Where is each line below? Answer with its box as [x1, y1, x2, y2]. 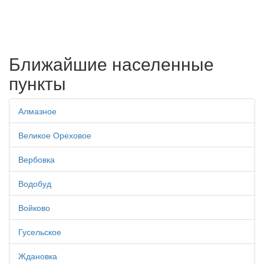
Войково [18, 202, 50, 214]
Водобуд [18, 177, 51, 190]
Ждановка [18, 250, 57, 262]
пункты [9, 70, 66, 96]
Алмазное [18, 105, 57, 117]
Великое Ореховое [18, 129, 91, 141]
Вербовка [18, 153, 55, 166]
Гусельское [18, 226, 61, 238]
